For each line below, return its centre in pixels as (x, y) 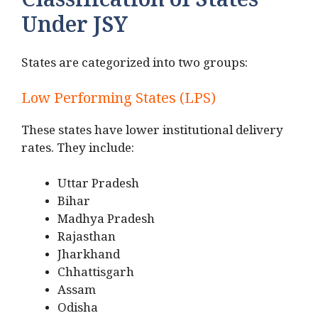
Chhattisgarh (96, 275)
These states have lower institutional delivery (152, 133)
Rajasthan (87, 240)
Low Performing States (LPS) (119, 101)
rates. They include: (78, 150)
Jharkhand (89, 258)
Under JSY (75, 30)
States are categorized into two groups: (135, 66)
